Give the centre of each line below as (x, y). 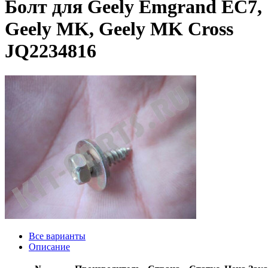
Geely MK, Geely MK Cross (119, 29)
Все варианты (57, 236)
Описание (49, 246)
